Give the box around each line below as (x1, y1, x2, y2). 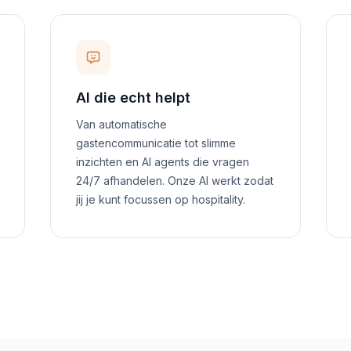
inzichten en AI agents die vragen (76, 155, 249, 168)
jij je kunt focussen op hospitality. (76, 193, 245, 206)
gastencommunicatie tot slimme (76, 136, 236, 150)
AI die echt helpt (76, 89, 190, 106)
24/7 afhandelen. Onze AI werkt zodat (76, 174, 273, 187)
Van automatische (76, 118, 167, 131)
